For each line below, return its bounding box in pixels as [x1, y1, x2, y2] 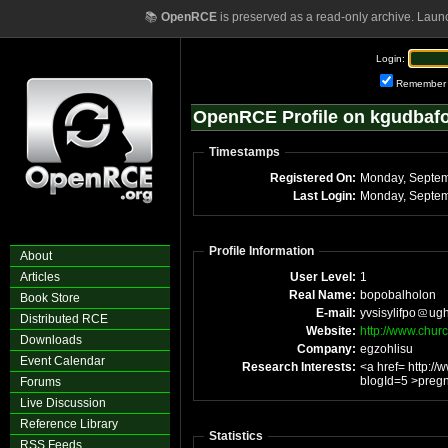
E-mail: [316, 306, 356, 320]
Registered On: [270, 171, 356, 185]
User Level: [290, 270, 356, 284]
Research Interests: [242, 360, 356, 374]
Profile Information [209, 244, 314, 258]
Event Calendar [20, 354, 105, 368]
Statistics [209, 429, 263, 443]
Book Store [20, 291, 80, 305]
